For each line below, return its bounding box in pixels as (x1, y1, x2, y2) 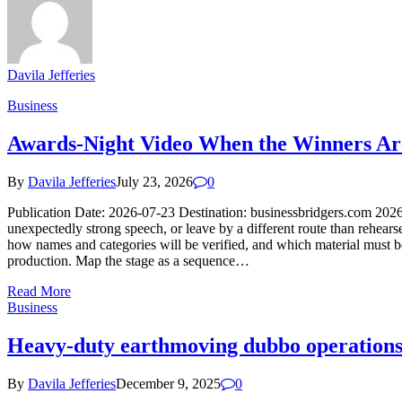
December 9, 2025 (116, 375, 221, 391)
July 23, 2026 (116, 173, 193, 189)
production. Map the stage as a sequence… (7, 252, 249, 268)
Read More (7, 283, 71, 299)
